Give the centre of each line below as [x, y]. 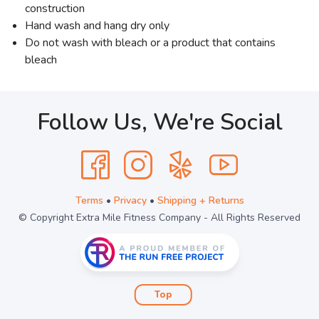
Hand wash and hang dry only [99, 26]
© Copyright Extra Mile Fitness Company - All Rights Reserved [159, 218]
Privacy [130, 200]
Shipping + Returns [200, 200]
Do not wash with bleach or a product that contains [150, 43]
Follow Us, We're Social [159, 122]
